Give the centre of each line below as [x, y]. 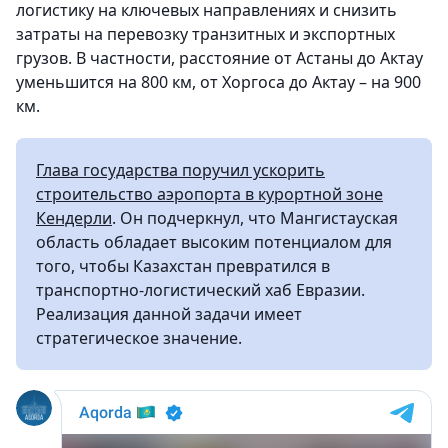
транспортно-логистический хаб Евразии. [200, 290]
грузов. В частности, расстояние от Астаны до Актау [219, 58]
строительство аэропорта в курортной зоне [209, 194]
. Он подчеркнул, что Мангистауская [255, 218]
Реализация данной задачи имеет [169, 314]
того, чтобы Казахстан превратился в [183, 266]
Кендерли [74, 218]
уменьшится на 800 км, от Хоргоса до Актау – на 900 [218, 82]
